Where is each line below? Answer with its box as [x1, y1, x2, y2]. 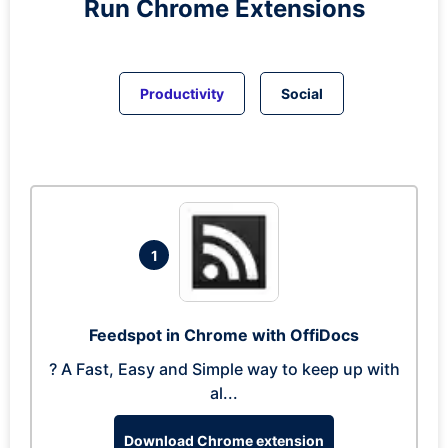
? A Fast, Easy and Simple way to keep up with [48, 359, 400, 379]
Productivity [140, 85, 224, 102]
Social [281, 85, 323, 102]
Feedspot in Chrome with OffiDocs [89, 325, 359, 345]
